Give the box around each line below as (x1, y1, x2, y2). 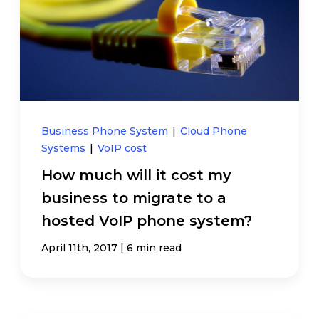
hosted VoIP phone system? (41, 211, 253, 229)
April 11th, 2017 (41, 241, 118, 254)
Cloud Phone (180, 124, 248, 137)
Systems (41, 141, 89, 155)
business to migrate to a (41, 189, 227, 206)
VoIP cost (98, 141, 147, 155)
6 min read (127, 241, 182, 254)
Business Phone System (41, 124, 172, 137)
